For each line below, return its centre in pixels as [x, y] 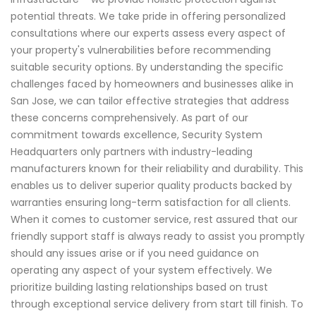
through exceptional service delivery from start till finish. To [157, 304]
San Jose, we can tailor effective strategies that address [150, 101]
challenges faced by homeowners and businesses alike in [152, 84]
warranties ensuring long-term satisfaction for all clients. [151, 203]
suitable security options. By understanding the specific [147, 67]
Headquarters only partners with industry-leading [132, 152]
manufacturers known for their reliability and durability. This [157, 169]
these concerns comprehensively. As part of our [129, 118]
